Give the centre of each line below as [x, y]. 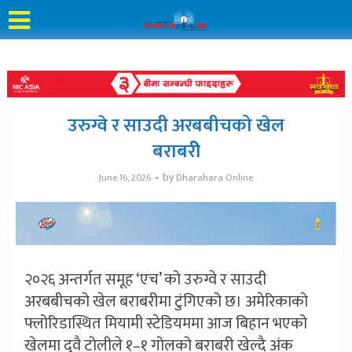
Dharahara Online [214, 177]
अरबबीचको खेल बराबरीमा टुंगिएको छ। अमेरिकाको [167, 302]
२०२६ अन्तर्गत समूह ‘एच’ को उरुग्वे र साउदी [146, 280]
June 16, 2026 [125, 177]
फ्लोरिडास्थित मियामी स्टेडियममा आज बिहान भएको [166, 324]
